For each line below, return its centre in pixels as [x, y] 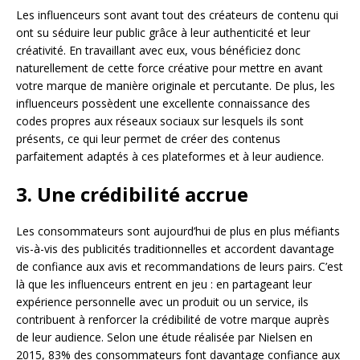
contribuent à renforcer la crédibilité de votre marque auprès [173, 319]
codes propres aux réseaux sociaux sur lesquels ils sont [160, 121]
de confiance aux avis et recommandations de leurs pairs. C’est [180, 266]
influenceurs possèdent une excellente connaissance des [163, 103]
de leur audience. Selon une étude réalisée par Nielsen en [164, 337]
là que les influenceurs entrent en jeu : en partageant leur [164, 284]
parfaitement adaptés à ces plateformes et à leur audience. [170, 156]
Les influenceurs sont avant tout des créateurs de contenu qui [177, 14]
